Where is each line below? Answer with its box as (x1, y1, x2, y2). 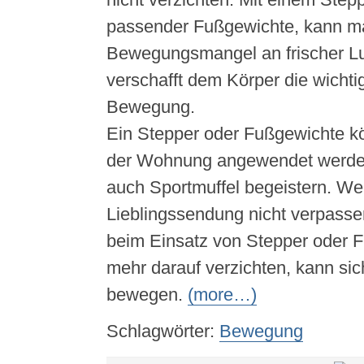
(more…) (187, 284, 257, 305)
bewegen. (106, 284, 188, 305)
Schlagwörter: (106, 321, 219, 341)
